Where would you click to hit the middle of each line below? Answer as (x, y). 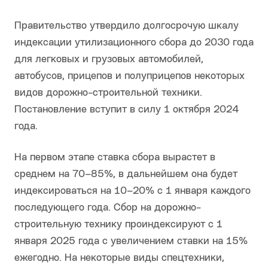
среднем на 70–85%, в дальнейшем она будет (126, 175)
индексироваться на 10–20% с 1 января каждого (133, 191)
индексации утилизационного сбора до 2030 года (134, 43)
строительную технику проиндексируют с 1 (118, 225)
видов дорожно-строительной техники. (108, 93)
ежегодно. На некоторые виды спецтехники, (119, 258)
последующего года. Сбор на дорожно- (108, 208)
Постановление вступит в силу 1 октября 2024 (127, 110)
